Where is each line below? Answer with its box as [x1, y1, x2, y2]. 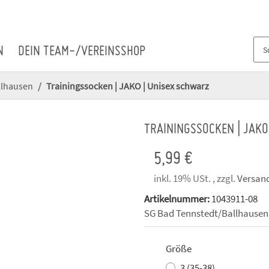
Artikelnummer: [144, 192, 211, 206]
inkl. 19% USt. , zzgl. [154, 172, 237, 186]
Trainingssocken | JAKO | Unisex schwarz [46, 79, 209, 92]
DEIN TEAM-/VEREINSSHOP [18, 46, 146, 59]
